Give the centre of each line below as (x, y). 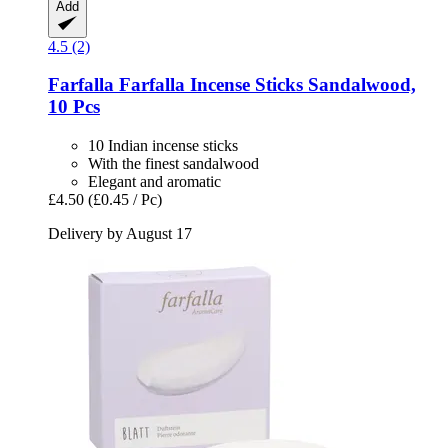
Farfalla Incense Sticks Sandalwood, (265, 85)
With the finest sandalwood (173, 164)
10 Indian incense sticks (163, 146)
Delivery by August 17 (120, 234)
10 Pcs (74, 107)
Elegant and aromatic (154, 182)
